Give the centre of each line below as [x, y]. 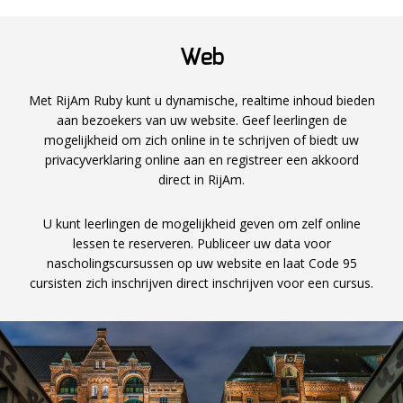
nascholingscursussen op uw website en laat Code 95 [201, 264]
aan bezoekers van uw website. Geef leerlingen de [201, 121]
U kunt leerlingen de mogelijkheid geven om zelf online [201, 224]
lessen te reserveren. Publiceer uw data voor [201, 244]
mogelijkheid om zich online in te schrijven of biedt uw [201, 140]
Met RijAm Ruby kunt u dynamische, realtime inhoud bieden [201, 101]
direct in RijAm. [201, 180]
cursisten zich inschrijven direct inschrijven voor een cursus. [201, 283]
